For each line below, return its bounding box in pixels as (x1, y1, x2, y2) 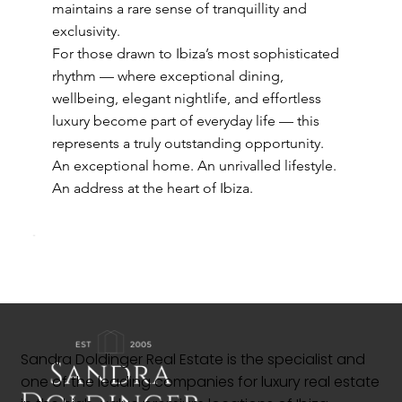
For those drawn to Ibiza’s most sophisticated (51, 45, 339, 62)
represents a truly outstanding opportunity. (51, 135, 324, 152)
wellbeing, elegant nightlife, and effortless (51, 90, 321, 107)
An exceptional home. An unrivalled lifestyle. (51, 157, 336, 174)
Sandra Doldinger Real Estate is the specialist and (20, 349, 365, 370)
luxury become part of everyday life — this (51, 112, 319, 129)
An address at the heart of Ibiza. (51, 179, 253, 197)
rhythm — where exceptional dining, (51, 67, 284, 84)
